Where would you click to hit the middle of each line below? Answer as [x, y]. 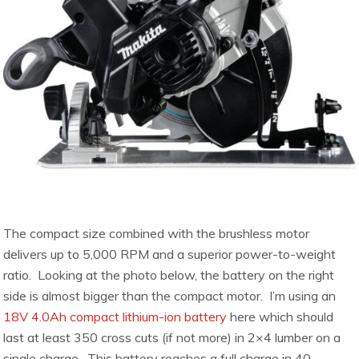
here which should [280, 316]
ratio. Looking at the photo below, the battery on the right [169, 274]
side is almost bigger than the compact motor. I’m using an [170, 295]
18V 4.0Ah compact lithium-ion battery [115, 316]
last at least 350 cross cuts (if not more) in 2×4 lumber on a [172, 337]
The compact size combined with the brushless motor [157, 233]
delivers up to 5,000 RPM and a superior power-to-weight [170, 254]
